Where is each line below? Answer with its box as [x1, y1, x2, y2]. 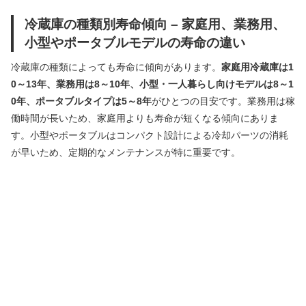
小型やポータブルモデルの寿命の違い [25, 34, 245, 50]
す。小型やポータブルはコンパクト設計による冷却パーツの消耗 [11, 129, 288, 141]
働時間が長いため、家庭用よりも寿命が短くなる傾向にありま [11, 112, 279, 124]
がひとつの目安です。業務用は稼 [152, 95, 295, 107]
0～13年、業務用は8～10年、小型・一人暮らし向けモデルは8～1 [11, 78, 294, 89]
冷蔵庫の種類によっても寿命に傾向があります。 [11, 61, 221, 72]
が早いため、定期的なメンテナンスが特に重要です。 [11, 146, 240, 158]
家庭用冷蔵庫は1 [221, 61, 294, 72]
